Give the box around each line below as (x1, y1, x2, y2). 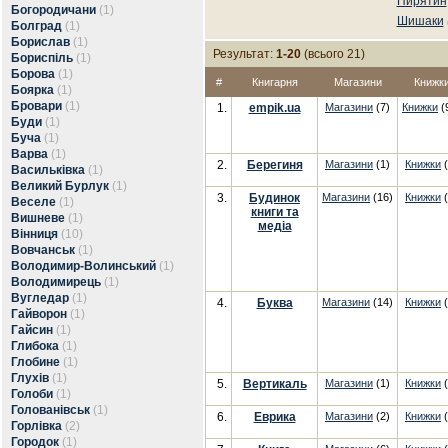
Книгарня (252, 76, 298, 88)
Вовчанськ (11, 243, 75, 257)
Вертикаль (242, 377, 307, 391)
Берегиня (246, 158, 303, 172)
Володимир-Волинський (11, 259, 156, 273)
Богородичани (11, 3, 96, 17)
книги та (250, 205, 299, 219)
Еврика (253, 410, 296, 424)
